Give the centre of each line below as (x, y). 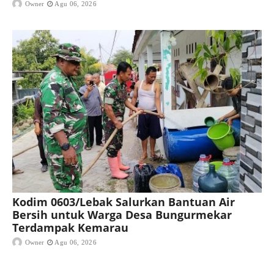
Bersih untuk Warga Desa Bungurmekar (122, 214)
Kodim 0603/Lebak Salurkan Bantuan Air (124, 202)
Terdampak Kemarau (70, 227)
